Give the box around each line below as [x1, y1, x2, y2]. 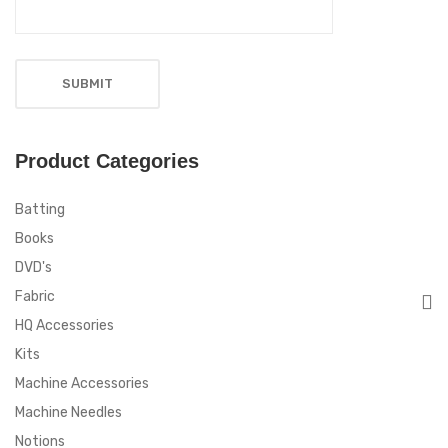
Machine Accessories [15, 375, 149, 393]
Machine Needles [15, 404, 122, 422]
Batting [15, 201, 65, 219]
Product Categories [15, 150, 199, 173]
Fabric [15, 288, 55, 306]
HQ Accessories [15, 317, 114, 335]
